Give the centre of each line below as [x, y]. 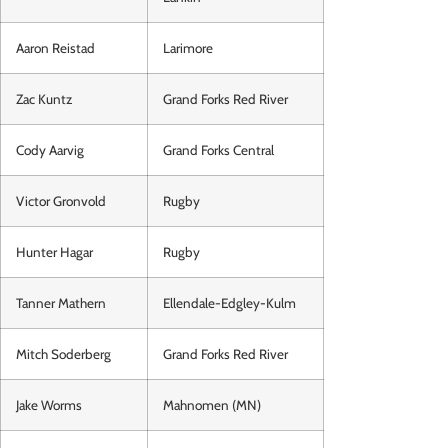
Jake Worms [49, 405]
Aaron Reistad [55, 48]
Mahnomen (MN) [212, 405]
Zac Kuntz [44, 99]
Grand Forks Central [218, 150]
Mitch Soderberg [63, 354]
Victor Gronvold [61, 201]
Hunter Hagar [54, 252]
